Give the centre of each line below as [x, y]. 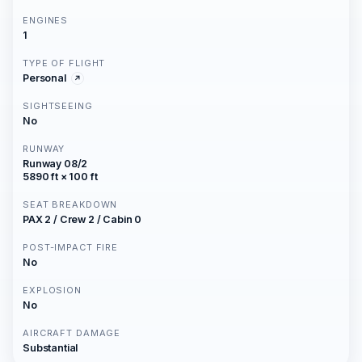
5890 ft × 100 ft [60, 177]
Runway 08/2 [55, 164]
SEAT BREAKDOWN [70, 204]
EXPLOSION [52, 290]
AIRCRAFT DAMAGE [72, 333]
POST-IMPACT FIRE [71, 247]
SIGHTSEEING [58, 106]
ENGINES [46, 20]
